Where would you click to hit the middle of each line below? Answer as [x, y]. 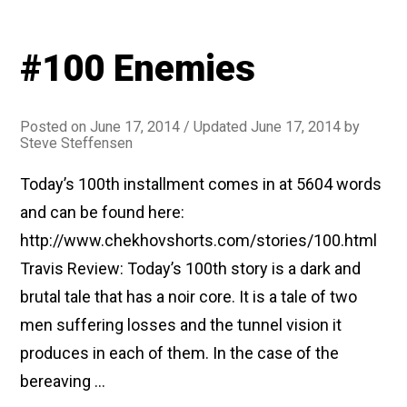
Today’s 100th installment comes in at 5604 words [201, 184]
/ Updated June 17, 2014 [263, 127]
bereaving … [63, 381]
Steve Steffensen [77, 143]
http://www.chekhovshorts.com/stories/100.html [199, 240]
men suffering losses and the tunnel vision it [181, 325]
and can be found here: [104, 212]
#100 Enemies [138, 69]
